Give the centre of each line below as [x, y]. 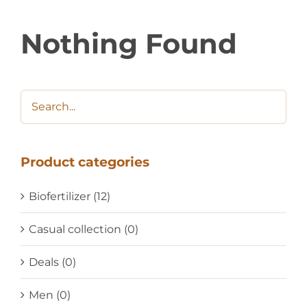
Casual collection [75, 229]
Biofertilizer [59, 196]
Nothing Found [128, 43]
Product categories [85, 162]
